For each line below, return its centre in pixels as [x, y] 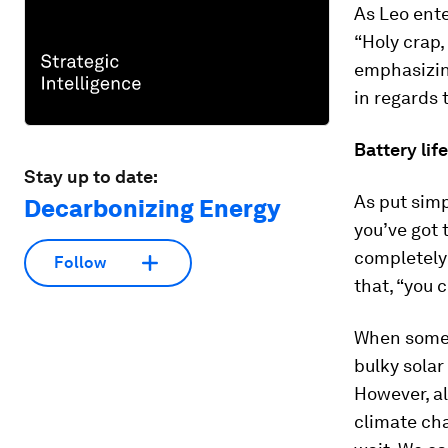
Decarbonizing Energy [152, 208]
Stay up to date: [91, 176]
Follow [80, 263]
